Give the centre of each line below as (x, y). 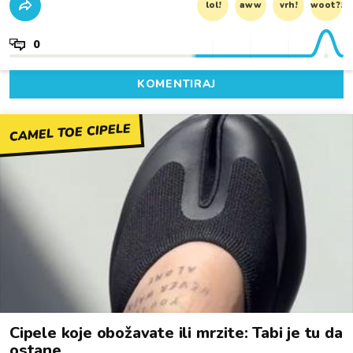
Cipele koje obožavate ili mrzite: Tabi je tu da (176, 333)
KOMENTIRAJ (176, 84)
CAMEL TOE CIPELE (70, 133)
